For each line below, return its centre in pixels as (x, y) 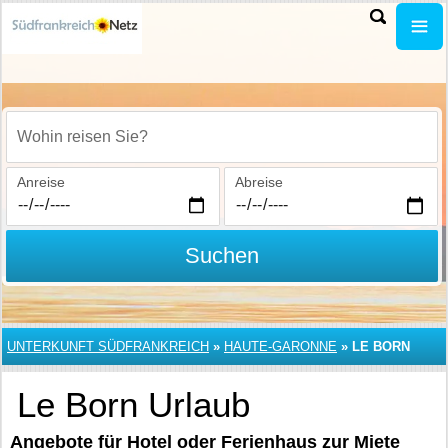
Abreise (258, 182)
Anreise (41, 182)
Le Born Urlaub (133, 404)
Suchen (221, 255)
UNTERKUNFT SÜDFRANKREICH (108, 346)
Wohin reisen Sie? (74, 147)
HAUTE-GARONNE (280, 346)
